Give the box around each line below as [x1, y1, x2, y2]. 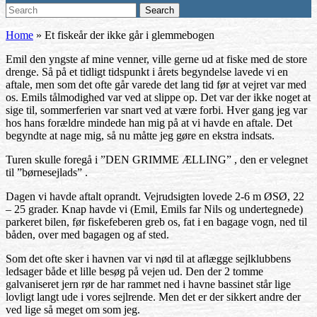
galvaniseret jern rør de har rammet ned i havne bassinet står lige [6, 278, 291, 290]
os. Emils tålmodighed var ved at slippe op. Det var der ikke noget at [6, 91, 311, 103]
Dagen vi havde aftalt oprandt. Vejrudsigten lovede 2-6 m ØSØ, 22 [6, 190, 304, 202]
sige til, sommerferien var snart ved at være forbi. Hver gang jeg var [6, 104, 307, 116]
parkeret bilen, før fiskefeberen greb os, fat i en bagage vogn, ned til [6, 216, 307, 228]
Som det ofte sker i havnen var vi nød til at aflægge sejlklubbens [6, 253, 291, 265]
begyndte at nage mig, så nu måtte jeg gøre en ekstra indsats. [6, 129, 275, 142]
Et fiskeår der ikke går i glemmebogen [45, 29, 214, 41]
